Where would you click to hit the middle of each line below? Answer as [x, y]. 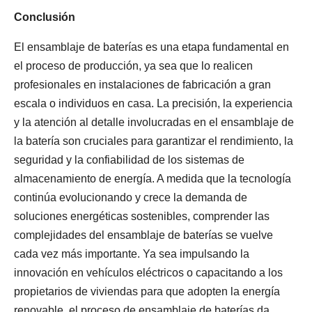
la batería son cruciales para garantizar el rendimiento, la [154, 141]
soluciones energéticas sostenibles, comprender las [142, 216]
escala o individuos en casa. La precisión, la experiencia [153, 103]
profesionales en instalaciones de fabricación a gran [142, 85]
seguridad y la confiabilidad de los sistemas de [129, 160]
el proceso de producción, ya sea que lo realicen [133, 66]
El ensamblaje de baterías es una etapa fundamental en [151, 47]
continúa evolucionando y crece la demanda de [131, 197]
